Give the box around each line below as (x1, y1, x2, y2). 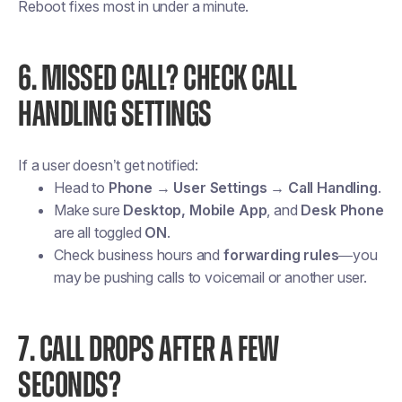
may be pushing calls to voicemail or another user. (54, 268, 367, 286)
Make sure (54, 201, 124, 219)
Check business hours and (54, 246, 223, 264)
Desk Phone (301, 201, 384, 219)
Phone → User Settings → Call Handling (108, 179, 378, 197)
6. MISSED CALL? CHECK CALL (18, 61, 296, 97)
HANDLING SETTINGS (18, 97, 212, 133)
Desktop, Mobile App (123, 201, 267, 219)
